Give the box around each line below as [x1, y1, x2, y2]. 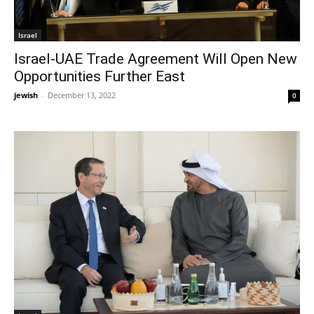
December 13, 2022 [48, 90, 116, 101]
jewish [14, 90, 38, 101]
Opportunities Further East [14, 68, 185, 86]
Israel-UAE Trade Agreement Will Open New [14, 50, 297, 68]
